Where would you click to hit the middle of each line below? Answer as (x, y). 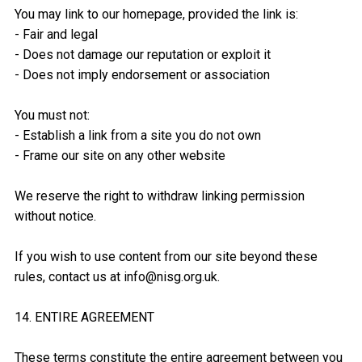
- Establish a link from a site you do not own (137, 136)
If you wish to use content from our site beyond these (166, 257)
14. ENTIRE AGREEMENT (84, 318)
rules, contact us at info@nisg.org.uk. (117, 277)
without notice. (55, 217)
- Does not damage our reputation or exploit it (142, 55)
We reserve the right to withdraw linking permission (159, 196)
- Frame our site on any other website (120, 156)
